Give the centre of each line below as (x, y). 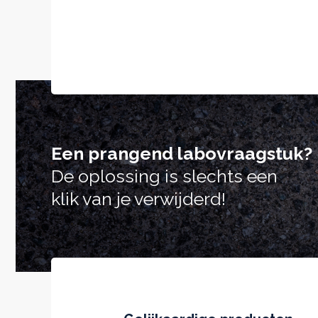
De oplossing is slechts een (164, 176)
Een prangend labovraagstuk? (182, 153)
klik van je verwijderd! (138, 199)
